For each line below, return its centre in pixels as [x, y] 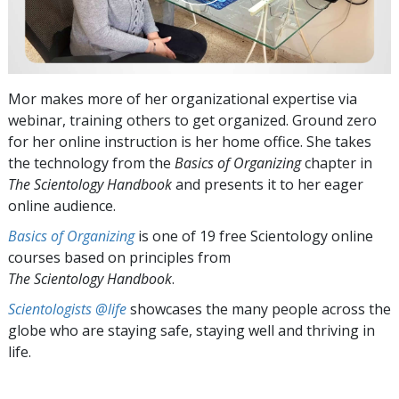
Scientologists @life [67, 309]
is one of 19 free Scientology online [254, 236]
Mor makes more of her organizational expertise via [183, 98]
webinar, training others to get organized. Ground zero [192, 120]
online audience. [62, 205]
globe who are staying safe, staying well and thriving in [191, 330]
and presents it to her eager [268, 184]
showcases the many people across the [259, 309]
